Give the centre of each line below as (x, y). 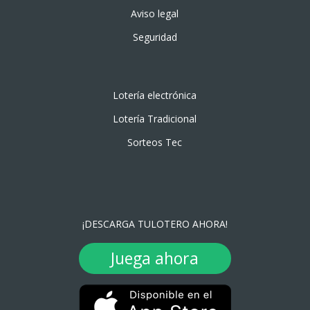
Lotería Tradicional (155, 119)
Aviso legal (155, 13)
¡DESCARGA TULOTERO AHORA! (155, 224)
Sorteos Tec (155, 142)
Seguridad (155, 37)
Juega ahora (155, 258)
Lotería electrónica (155, 95)
